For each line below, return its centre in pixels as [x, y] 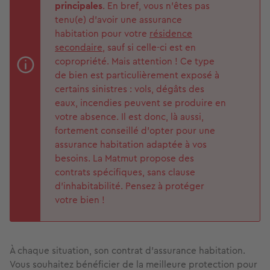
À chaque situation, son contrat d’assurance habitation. [127, 251]
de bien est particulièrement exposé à [137, 75]
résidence [171, 34]
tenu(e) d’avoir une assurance [118, 20]
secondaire [79, 48]
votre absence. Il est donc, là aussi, [129, 117]
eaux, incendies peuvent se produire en [140, 103]
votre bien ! [80, 200]
